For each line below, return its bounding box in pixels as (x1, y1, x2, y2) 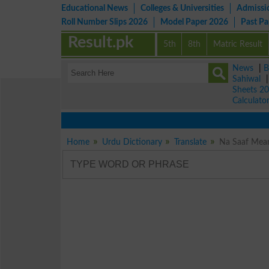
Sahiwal (232, 74, 261, 83)
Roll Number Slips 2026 (61, 17, 148, 26)
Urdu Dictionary (101, 138, 162, 147)
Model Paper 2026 (160, 17, 228, 26)
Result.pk (68, 34, 134, 50)
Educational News (61, 4, 128, 13)
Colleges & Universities (141, 4, 224, 13)
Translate (174, 138, 207, 147)
